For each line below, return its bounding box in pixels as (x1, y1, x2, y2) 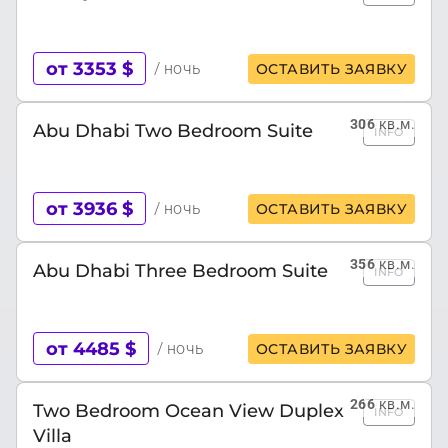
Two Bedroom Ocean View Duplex (33, 400, 344, 421)
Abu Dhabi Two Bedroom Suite (33, 120, 313, 141)
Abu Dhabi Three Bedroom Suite (33, 260, 328, 281)
